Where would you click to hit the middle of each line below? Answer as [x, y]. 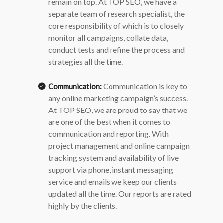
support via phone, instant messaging [111, 169]
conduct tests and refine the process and [116, 50]
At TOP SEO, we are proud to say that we [118, 110]
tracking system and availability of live [113, 158]
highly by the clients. [83, 205]
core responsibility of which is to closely [116, 26]
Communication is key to [144, 86]
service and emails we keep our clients [112, 181]
